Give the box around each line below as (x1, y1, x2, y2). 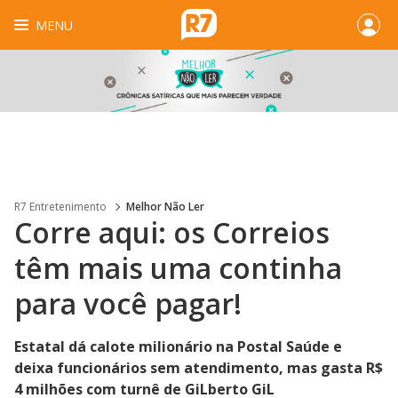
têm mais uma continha (14, 249, 342, 287)
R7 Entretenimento (14, 199, 107, 214)
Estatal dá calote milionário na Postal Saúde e (14, 337, 342, 356)
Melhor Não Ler (126, 199, 204, 214)
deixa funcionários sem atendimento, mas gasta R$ (14, 358, 383, 378)
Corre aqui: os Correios (14, 213, 330, 251)
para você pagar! (14, 284, 242, 322)
